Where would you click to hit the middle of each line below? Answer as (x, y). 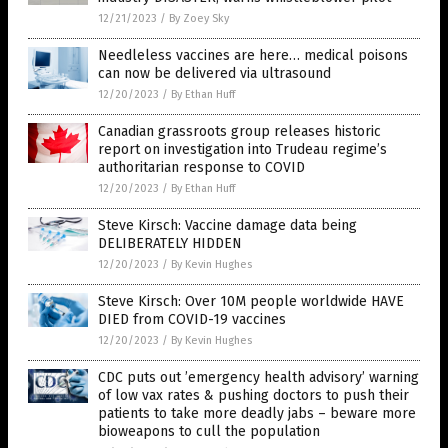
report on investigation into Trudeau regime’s (242, 150)
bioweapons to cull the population (209, 432)
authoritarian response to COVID (201, 168)
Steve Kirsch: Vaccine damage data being (227, 226)
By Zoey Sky (199, 19)
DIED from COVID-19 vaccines (192, 320)
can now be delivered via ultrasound (214, 74)
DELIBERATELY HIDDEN (170, 244)
